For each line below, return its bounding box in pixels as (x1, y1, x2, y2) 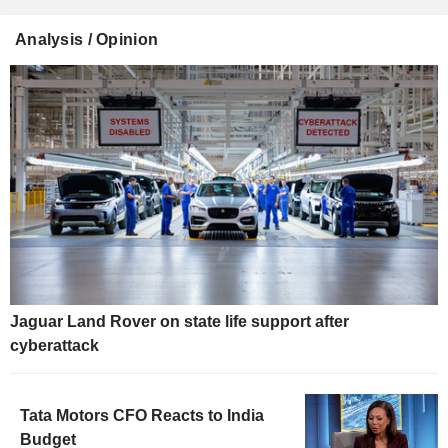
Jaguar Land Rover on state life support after (10, 313, 349, 331)
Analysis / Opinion (15, 30, 159, 48)
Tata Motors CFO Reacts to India (20, 407, 264, 425)
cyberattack (10, 337, 99, 355)
